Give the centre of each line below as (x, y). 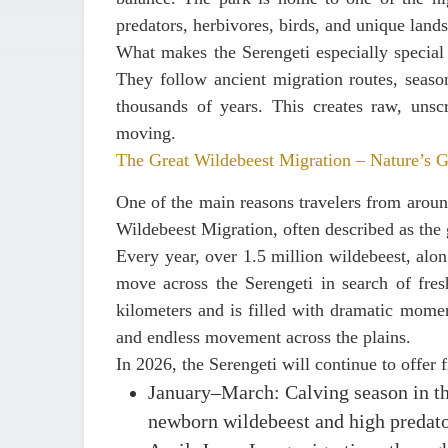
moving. (146, 133)
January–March (211, 392)
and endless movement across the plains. (263, 337)
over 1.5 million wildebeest (305, 256)
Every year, (161, 256)
